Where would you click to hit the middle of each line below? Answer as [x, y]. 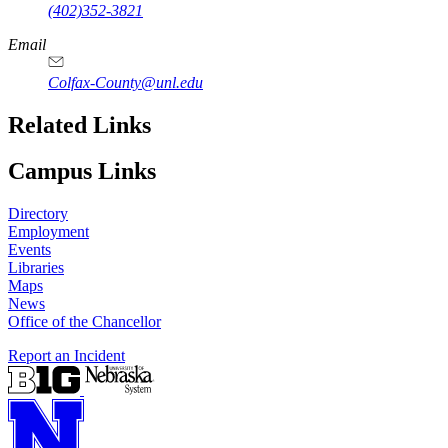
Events [29, 250]
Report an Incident [66, 356]
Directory [38, 214]
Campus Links [82, 171]
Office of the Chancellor [84, 322]
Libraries [36, 268]
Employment [48, 232]
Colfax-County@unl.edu [125, 82]
